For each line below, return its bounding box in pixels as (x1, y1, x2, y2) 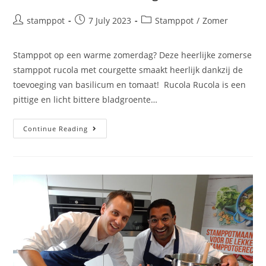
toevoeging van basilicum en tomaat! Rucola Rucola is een (13, 78, 246, 90)
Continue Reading (23, 123, 88, 133)
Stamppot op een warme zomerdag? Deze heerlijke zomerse (13, 49, 252, 61)
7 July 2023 (88, 14, 132, 26)
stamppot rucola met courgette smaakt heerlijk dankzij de (13, 64, 243, 75)
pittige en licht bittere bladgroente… (13, 93, 158, 105)
